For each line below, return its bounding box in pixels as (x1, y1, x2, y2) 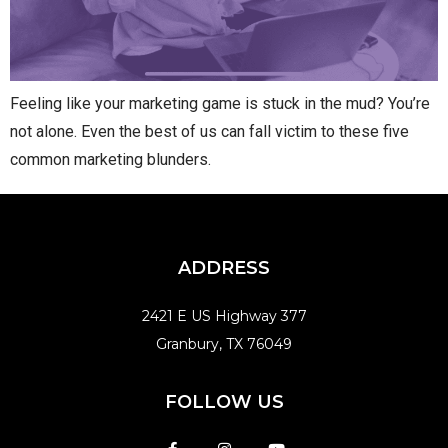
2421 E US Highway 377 (141, 307, 307, 326)
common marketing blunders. (10, 150, 211, 170)
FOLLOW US (164, 391, 284, 414)
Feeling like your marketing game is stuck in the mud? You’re (10, 94, 430, 114)
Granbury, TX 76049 (156, 335, 292, 354)
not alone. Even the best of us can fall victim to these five (10, 122, 409, 142)
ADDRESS (178, 257, 270, 280)
